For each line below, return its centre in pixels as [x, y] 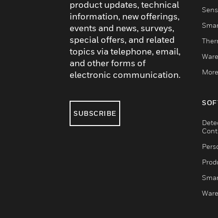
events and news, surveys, [122, 28]
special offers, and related [122, 40]
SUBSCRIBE [95, 113]
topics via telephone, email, [125, 51]
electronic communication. [125, 75]
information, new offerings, [125, 16]
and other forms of [108, 63]
